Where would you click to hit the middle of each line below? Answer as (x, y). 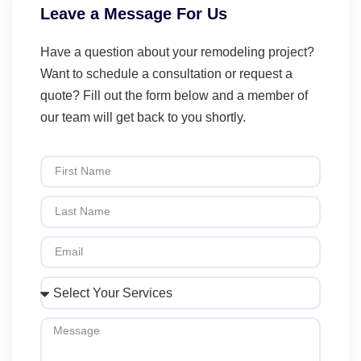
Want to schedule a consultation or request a (166, 73)
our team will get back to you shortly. (145, 117)
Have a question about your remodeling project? (177, 52)
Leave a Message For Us (134, 13)
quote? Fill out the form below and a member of (174, 95)
